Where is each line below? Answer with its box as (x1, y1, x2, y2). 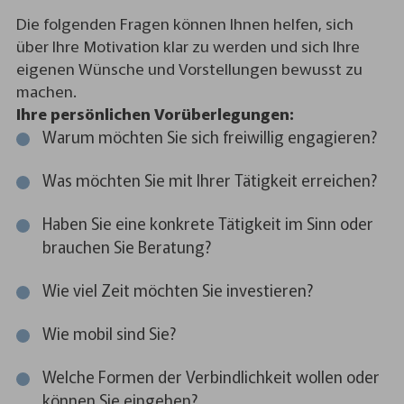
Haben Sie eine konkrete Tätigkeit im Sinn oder (41, 210, 373, 234)
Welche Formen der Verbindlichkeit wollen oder (41, 363, 380, 388)
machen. (15, 78, 77, 102)
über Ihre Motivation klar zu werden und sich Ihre (15, 33, 360, 57)
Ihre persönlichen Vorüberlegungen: (15, 101, 294, 124)
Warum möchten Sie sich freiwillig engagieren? (41, 124, 377, 148)
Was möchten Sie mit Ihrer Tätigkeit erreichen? (41, 167, 377, 191)
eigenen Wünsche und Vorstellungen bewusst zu (15, 56, 363, 79)
